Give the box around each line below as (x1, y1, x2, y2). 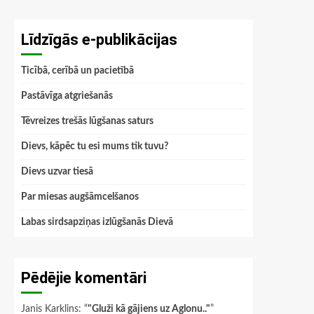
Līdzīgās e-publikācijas (21, 31, 177, 48)
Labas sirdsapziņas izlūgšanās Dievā (21, 217, 173, 227)
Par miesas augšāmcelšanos (21, 192, 139, 202)
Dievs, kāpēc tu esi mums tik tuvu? (21, 142, 168, 151)
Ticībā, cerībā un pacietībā (21, 66, 134, 76)
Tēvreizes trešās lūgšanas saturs (21, 116, 153, 126)
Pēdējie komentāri (21, 269, 146, 287)
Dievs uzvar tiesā (21, 167, 93, 177)
